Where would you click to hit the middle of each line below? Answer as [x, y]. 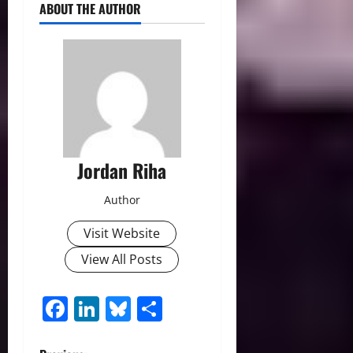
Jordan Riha [122, 170]
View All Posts [122, 259]
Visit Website [122, 233]
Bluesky [176, 308]
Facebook [124, 308]
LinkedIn [150, 308]
